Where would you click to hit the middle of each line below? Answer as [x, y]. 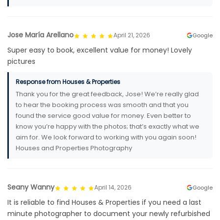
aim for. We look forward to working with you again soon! [106, 137]
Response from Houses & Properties [68, 82]
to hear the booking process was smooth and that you [102, 105]
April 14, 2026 [113, 187]
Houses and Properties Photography [74, 148]
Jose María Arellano [41, 35]
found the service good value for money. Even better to [103, 116]
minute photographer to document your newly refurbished [109, 214]
